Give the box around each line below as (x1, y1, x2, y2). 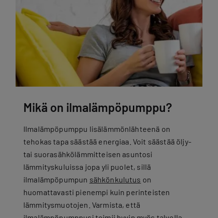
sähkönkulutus (89, 175, 141, 184)
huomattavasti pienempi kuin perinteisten (23, 187, 170, 197)
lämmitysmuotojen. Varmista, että (23, 200, 141, 209)
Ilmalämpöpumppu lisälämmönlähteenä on (23, 124, 170, 133)
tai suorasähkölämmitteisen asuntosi (23, 149, 153, 159)
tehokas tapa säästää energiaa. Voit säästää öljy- (23, 137, 191, 146)
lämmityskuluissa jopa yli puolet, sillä (23, 162, 151, 171)
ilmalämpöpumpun (23, 175, 90, 184)
